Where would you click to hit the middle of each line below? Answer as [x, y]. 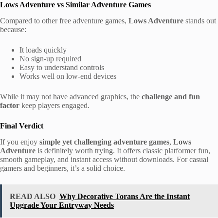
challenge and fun [171, 96]
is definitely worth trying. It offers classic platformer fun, [123, 150]
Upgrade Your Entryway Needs [62, 205]
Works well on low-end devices [68, 76]
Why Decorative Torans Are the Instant [125, 196]
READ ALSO [33, 196]
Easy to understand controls [62, 67]
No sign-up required [50, 58]
